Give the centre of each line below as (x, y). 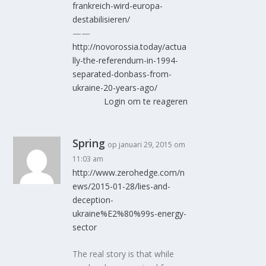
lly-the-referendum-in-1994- (126, 60)
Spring (89, 143)
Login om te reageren (145, 101)
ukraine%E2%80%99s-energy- (130, 213)
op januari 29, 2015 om (147, 144)
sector (85, 227)
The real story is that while (123, 254)
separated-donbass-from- (122, 74)
